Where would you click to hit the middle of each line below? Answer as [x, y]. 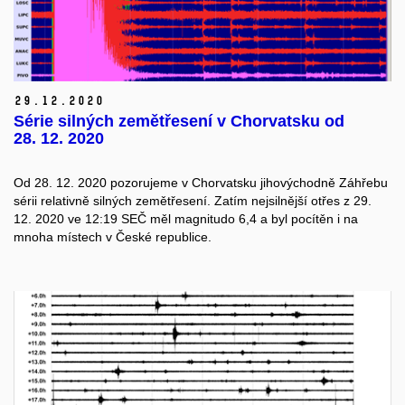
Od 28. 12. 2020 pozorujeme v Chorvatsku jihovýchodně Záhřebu [201, 183]
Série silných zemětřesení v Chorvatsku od [179, 121]
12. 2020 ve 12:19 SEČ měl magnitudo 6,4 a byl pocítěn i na [186, 219]
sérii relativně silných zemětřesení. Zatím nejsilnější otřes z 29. [193, 201]
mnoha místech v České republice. [113, 237]
